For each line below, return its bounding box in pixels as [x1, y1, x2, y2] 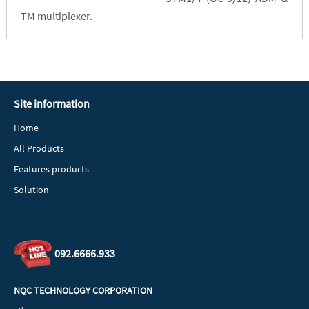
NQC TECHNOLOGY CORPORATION [14, 284, 152, 297]
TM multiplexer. [20, 9, 92, 23]
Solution [14, 183, 49, 197]
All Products [14, 142, 64, 155]
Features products [14, 163, 89, 176]
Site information [14, 97, 90, 111]
